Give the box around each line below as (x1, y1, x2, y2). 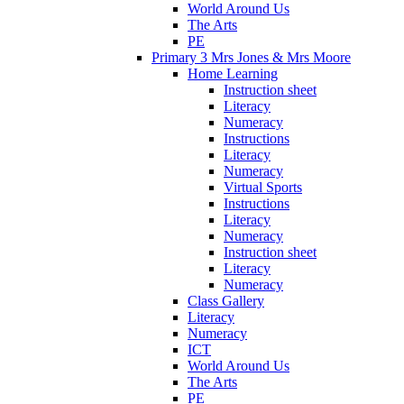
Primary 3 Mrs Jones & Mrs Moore (151, 49, 351, 65)
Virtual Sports (224, 179, 302, 195)
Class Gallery (188, 292, 264, 308)
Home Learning (188, 65, 278, 81)
